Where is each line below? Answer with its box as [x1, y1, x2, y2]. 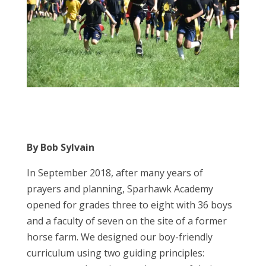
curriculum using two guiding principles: [26, 246, 204, 259]
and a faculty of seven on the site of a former [26, 214, 227, 227]
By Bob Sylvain [26, 140, 94, 154]
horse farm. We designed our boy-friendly [26, 230, 213, 243]
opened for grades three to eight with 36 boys [26, 198, 232, 211]
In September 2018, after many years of [26, 166, 203, 179]
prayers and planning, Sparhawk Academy [26, 182, 213, 195]
